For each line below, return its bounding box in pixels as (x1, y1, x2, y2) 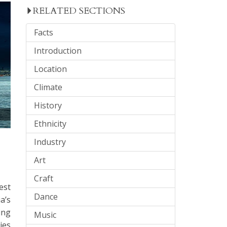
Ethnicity (33, 118, 66, 129)
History (33, 100, 62, 111)
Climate (33, 82, 62, 93)
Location (33, 63, 67, 74)
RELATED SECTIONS (32, 5, 125, 17)
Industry (33, 136, 66, 147)
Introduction (33, 45, 82, 56)
